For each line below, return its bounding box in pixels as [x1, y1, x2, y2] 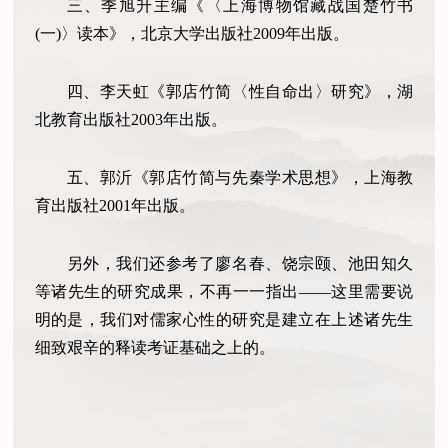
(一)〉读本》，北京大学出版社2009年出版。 [34, 25, 349, 43]
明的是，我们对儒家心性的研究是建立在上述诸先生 [34, 310, 414, 328]
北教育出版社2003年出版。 [34, 111, 227, 129]
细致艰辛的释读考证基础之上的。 [34, 338, 275, 356]
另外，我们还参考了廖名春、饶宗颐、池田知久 [66, 254, 414, 272]
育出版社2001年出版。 [34, 197, 195, 215]
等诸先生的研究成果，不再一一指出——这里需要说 [34, 282, 414, 300]
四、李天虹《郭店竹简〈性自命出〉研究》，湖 [66, 83, 414, 101]
